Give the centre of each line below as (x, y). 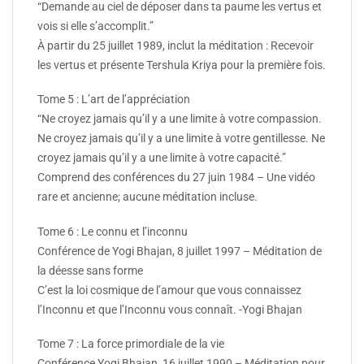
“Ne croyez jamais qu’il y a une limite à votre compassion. (180, 119)
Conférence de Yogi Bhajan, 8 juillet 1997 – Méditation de (180, 251)
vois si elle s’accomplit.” (95, 26)
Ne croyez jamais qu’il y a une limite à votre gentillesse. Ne (181, 139)
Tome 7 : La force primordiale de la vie (131, 343)
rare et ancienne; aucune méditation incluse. (147, 197)
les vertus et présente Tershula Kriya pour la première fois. (182, 65)
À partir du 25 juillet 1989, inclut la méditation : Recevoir (175, 46)
